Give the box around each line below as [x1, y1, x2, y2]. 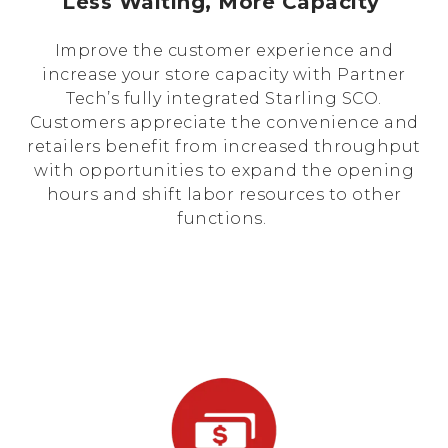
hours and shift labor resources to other [46, 185, 402, 204]
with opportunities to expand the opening [34, 161, 414, 180]
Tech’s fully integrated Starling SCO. [66, 89, 382, 108]
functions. [177, 209, 271, 228]
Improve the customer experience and [54, 41, 394, 60]
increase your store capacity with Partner [42, 65, 406, 84]
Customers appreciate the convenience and [29, 113, 419, 132]
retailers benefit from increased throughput [27, 137, 421, 156]
